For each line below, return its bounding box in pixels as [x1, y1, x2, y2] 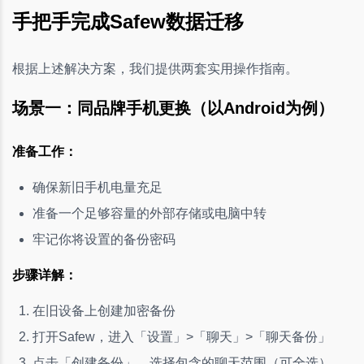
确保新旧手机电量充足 [32, 180, 162, 194]
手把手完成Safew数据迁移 [12, 10, 244, 32]
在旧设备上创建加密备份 [32, 303, 175, 318]
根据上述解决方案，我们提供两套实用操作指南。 [12, 61, 298, 76]
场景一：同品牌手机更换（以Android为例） [12, 98, 334, 117]
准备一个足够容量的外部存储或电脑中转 [32, 206, 266, 220]
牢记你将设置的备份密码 [32, 232, 175, 246]
